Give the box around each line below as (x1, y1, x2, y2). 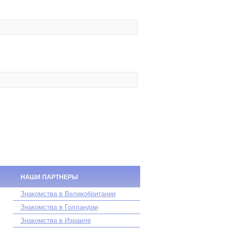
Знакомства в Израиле (20, 217, 91, 224)
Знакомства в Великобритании (20, 190, 116, 198)
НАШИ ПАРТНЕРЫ (20, 174, 78, 181)
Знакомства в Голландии (20, 203, 98, 211)
